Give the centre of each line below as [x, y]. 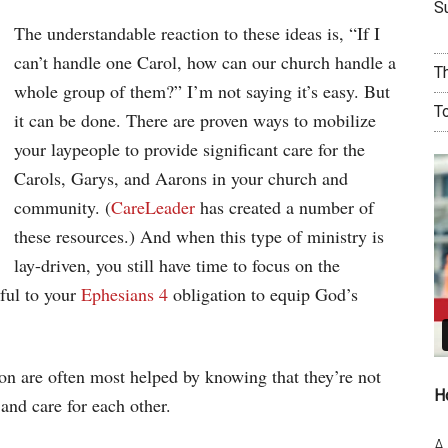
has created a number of [284, 206]
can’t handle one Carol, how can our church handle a [205, 61]
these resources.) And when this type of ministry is [199, 235]
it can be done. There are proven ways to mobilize [195, 119]
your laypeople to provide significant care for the [189, 148]
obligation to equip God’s [263, 293]
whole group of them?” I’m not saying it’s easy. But [202, 90]
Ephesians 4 [124, 293]
